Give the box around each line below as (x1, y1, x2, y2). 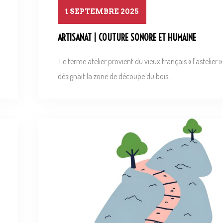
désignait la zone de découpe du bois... (58, 71, 173, 81)
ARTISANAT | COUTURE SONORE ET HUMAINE (58, 32, 196, 44)
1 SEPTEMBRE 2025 (65, 7, 139, 16)
